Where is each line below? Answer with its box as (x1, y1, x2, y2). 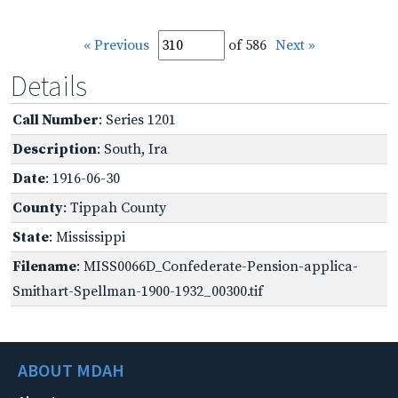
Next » (275, 36, 315, 54)
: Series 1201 (99, 110, 176, 129)
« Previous (83, 36, 149, 54)
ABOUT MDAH (18, 358, 124, 381)
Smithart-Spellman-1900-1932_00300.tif (12, 282, 263, 300)
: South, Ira (97, 139, 168, 158)
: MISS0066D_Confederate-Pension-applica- (76, 257, 358, 275)
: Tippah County (63, 198, 166, 217)
